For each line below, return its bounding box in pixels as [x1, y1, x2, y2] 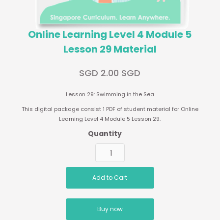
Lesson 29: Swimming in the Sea [65, 90, 154, 99]
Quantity [88, 129, 122, 139]
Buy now [97, 205, 123, 214]
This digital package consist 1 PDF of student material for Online [21, 105, 198, 113]
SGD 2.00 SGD [79, 67, 141, 80]
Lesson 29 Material [63, 42, 157, 56]
